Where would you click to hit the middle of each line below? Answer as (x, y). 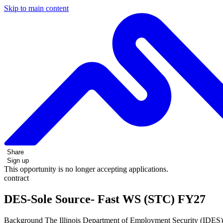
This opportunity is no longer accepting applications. (86, 169)
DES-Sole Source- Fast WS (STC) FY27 (105, 199)
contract (16, 178)
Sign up (18, 160)
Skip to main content (36, 8)
